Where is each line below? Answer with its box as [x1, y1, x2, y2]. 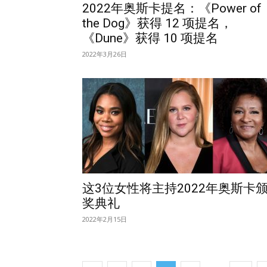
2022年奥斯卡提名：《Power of [82, 1, 262, 15]
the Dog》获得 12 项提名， [82, 16, 232, 30]
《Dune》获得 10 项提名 [82, 31, 218, 45]
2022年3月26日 [82, 49, 127, 58]
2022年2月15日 [82, 215, 127, 223]
